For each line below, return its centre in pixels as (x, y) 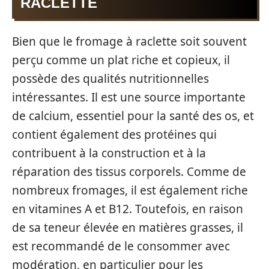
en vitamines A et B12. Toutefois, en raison (128, 209)
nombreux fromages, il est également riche (130, 190)
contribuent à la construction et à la (109, 153)
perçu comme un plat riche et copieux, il (121, 60)
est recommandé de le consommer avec (121, 246)
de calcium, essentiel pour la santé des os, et (133, 116)
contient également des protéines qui (114, 134)
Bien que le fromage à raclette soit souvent (129, 41)
